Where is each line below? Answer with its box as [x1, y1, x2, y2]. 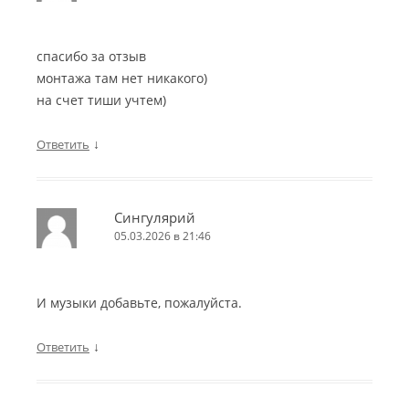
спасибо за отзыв [37, 47, 146, 65]
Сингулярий [114, 207, 195, 226]
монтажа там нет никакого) [37, 68, 207, 87]
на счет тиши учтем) [37, 90, 166, 109]
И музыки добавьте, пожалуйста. [37, 293, 242, 311]
